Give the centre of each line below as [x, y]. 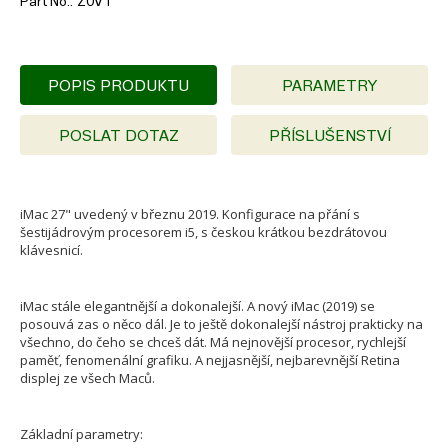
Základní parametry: [81, 434]
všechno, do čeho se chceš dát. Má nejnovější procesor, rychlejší [213, 342]
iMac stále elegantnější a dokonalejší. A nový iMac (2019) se [197, 306]
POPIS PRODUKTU [118, 85]
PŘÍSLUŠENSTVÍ [329, 135]
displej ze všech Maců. [87, 378]
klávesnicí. [51, 250]
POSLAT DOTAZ [118, 135]
